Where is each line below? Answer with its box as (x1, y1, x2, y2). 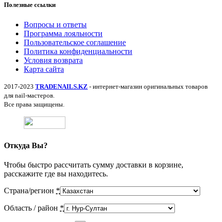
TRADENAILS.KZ (35, 82, 88, 90)
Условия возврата (24, 55, 83, 64)
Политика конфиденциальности (24, 47, 132, 55)
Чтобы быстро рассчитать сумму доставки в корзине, (4, 161, 183, 169)
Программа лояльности (24, 29, 103, 38)
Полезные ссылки (4, 1, 55, 9)
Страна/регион (4, 186, 56, 195)
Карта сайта (24, 64, 64, 73)
